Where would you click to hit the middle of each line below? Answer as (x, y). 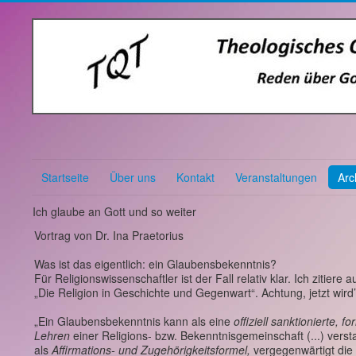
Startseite (65, 177)
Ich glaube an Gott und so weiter (114, 211)
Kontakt (195, 177)
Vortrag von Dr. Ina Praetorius (109, 235)
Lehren (52, 335)
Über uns (133, 177)
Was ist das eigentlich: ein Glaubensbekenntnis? (155, 264)
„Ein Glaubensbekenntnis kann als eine (134, 321)
